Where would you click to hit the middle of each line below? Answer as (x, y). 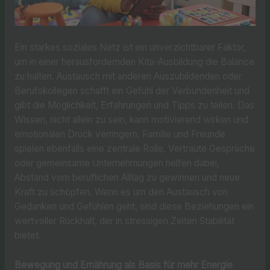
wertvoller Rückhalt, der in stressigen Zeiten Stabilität (124, 221)
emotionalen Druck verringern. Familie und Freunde (120, 134)
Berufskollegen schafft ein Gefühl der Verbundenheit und (132, 91)
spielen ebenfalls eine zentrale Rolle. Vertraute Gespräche (134, 149)
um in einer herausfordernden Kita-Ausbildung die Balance (134, 62)
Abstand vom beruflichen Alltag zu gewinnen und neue (127, 178)
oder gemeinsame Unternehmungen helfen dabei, (117, 163)
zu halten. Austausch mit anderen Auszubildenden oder (128, 77)
